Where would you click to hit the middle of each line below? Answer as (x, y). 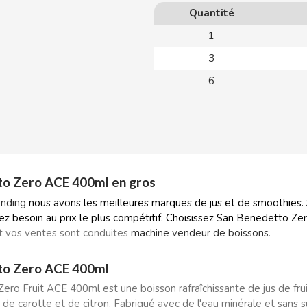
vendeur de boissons (220, 233)
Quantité (211, 13)
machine (150, 233)
